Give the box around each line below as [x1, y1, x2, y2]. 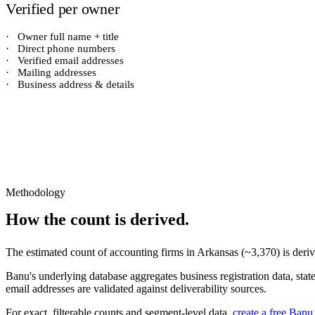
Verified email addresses [15, 55, 124, 66]
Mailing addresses [15, 67, 96, 78]
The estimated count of [6, 246, 110, 258]
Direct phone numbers [15, 43, 115, 54]
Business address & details [15, 79, 134, 90]
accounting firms [110, 246, 184, 258]
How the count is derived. [6, 210, 189, 229]
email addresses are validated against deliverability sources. [6, 283, 266, 295]
